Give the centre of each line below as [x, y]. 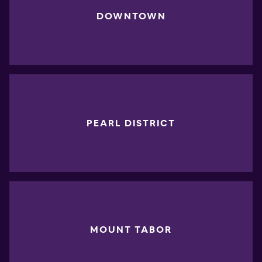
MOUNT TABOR [131, 229]
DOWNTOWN [131, 16]
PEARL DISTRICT [131, 123]
